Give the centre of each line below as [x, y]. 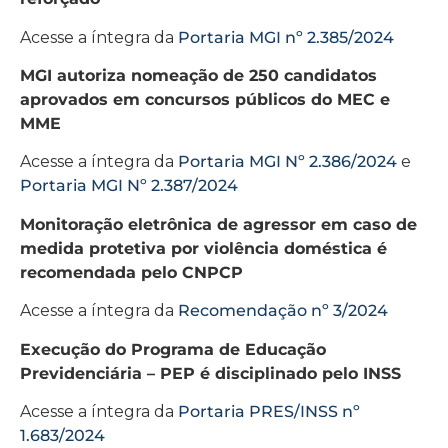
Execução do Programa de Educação [173, 349]
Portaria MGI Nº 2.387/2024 [129, 186]
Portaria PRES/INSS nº [269, 412]
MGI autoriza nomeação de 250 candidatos [198, 76]
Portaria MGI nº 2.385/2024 [286, 37]
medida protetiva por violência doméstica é [203, 248]
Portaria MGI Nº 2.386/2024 [287, 162]
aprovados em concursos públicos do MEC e [205, 100]
